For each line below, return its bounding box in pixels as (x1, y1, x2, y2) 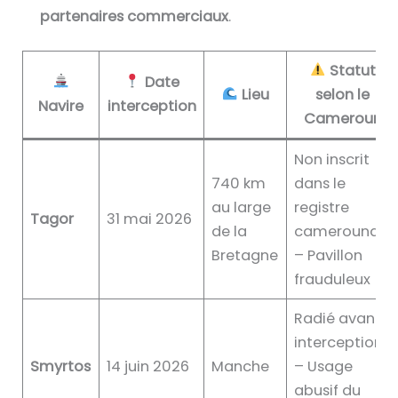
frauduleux (294, 268, 371, 290)
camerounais (294, 220, 391, 242)
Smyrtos (30, 355, 92, 377)
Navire (38, 95, 84, 116)
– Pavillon (294, 244, 363, 266)
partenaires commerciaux (40, 6, 229, 28)
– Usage (294, 355, 354, 377)
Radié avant (294, 307, 382, 329)
